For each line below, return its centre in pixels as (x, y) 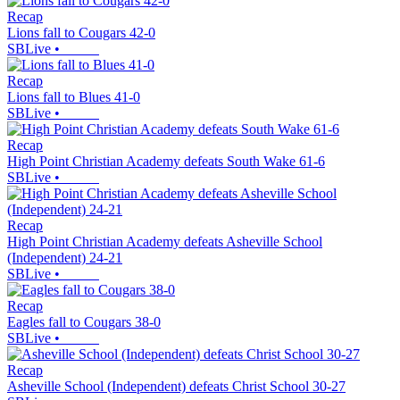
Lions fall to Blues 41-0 (74, 97)
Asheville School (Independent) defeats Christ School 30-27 (176, 387)
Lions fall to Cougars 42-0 (81, 33)
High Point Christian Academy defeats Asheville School (165, 242)
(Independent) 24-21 (65, 258)
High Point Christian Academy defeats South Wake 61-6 (166, 162)
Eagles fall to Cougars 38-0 (84, 322)
